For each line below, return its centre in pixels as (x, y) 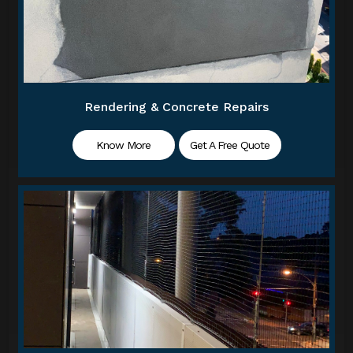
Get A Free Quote (230, 145)
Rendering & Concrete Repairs (176, 106)
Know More (123, 145)
